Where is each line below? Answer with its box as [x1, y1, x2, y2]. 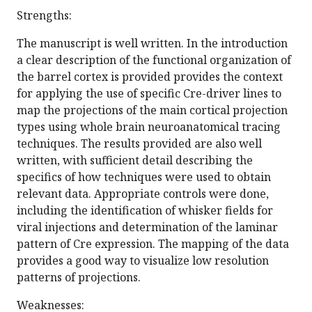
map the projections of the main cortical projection [17, 102, 288, 118]
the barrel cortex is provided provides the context [17, 69, 283, 85]
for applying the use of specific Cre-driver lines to [17, 86, 281, 102]
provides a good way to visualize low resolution [17, 253, 269, 269]
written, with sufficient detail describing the [17, 153, 253, 169]
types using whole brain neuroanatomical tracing [17, 119, 281, 135]
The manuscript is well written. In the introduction [17, 36, 288, 52]
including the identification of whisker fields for [17, 203, 273, 219]
